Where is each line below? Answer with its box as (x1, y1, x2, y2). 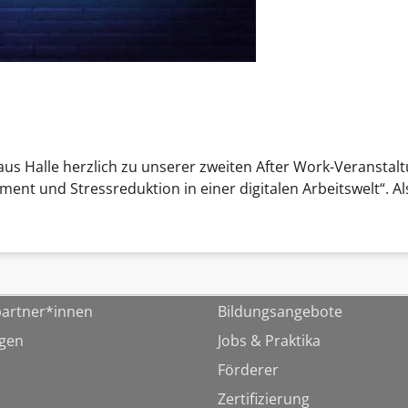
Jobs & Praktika (218, 330, 321, 351)
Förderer (218, 359, 279, 380)
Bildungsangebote (218, 301, 342, 321)
